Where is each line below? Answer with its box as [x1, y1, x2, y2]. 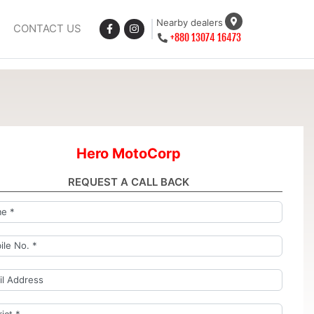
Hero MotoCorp [76, 144, 181, 162]
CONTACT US [13, 22, 82, 36]
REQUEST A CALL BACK [67, 175, 189, 189]
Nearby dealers [156, 17, 223, 29]
